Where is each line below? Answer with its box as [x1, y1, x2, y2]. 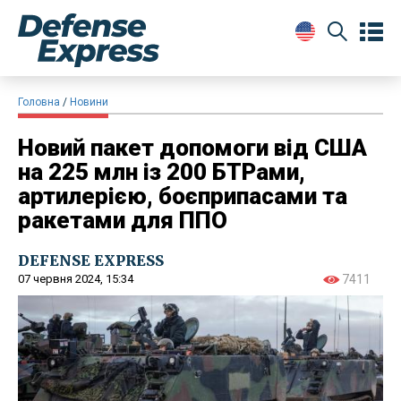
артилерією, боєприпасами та [18, 182, 347, 209]
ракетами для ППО [18, 206, 227, 234]
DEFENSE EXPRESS [18, 251, 164, 269]
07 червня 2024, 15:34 [18, 271, 133, 286]
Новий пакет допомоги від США [18, 133, 367, 161]
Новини [70, 95, 108, 108]
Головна [18, 95, 60, 108]
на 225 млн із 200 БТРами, [18, 158, 305, 185]
